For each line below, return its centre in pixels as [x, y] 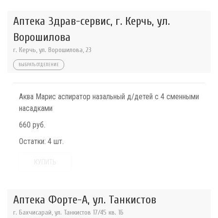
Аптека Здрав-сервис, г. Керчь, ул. [91, 21]
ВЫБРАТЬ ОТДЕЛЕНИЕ [39, 65]
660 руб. [32, 125]
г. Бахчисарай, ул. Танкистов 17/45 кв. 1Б [68, 212]
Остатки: [32, 141]
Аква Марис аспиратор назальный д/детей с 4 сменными [109, 97]
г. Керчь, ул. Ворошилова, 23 [52, 50]
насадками [36, 108]
